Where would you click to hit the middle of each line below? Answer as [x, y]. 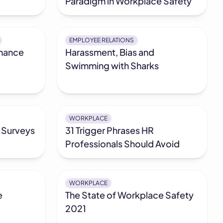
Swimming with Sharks [112, 66]
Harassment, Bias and [110, 52]
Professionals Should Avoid [123, 144]
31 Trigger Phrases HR [110, 130]
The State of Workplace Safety [130, 195]
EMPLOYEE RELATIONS [102, 40]
